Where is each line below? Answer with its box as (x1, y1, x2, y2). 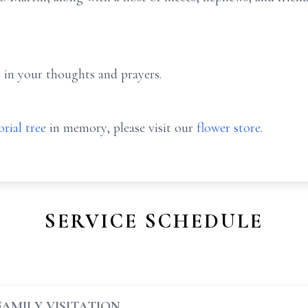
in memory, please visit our (46, 120, 197, 136)
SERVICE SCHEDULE (45, 208, 263, 234)
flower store (197, 120, 261, 136)
